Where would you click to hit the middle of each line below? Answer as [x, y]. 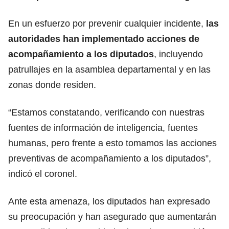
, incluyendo [178, 54]
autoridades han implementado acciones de [104, 39]
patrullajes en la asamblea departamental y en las [109, 69]
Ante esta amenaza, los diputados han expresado [109, 201]
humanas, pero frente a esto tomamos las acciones [112, 143]
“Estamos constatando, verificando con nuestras [106, 112]
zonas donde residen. [52, 85]
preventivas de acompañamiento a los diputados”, [110, 158]
